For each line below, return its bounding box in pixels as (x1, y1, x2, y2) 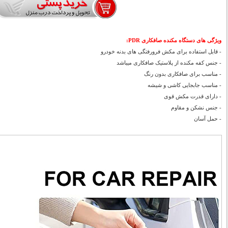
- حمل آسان (194, 116, 221, 122)
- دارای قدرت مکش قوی (164, 93, 221, 99)
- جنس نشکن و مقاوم (171, 104, 221, 110)
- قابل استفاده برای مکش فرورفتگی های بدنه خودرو (101, 48, 221, 54)
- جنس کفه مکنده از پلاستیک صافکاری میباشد (117, 60, 221, 66)
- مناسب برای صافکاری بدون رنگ (144, 71, 221, 77)
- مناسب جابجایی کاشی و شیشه (148, 82, 221, 88)
